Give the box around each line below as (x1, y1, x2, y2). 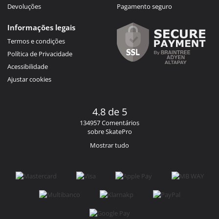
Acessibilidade (7, 62, 48, 71)
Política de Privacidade (7, 49, 72, 58)
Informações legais (7, 22, 75, 32)
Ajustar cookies (7, 74, 51, 84)
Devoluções (7, 1, 41, 11)
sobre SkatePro (87, 127, 132, 136)
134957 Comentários (80, 118, 139, 127)
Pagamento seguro (117, 1, 172, 11)
